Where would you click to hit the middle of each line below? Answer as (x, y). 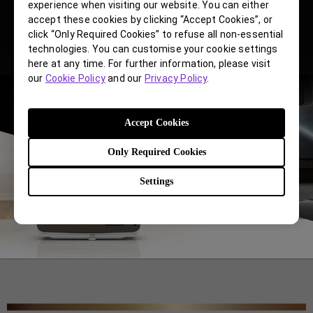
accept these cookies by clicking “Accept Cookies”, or (150, 19)
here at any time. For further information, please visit (150, 63)
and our (125, 78)
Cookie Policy (75, 78)
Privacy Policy (176, 78)
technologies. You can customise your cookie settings (153, 49)
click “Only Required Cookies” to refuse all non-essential (156, 34)
